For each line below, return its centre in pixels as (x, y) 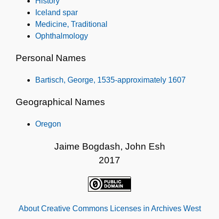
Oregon (48, 124)
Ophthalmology (62, 36)
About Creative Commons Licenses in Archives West (109, 208)
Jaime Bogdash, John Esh (109, 146)
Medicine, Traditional (71, 24)
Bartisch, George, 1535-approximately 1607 (110, 80)
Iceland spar (56, 12)
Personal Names (51, 58)
